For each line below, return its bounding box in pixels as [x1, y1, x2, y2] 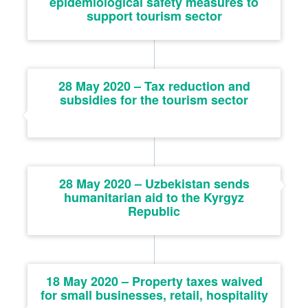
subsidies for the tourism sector [60, 90, 248, 109]
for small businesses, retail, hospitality [40, 285, 268, 304]
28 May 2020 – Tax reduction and [58, 76, 250, 95]
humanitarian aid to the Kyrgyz [64, 188, 244, 206]
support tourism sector [86, 6, 222, 25]
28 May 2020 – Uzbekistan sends [58, 174, 250, 192]
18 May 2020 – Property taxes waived [45, 272, 263, 290]
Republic [128, 201, 180, 220]
